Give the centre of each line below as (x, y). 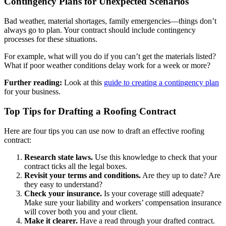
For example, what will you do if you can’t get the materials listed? (110, 56)
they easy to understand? (64, 184)
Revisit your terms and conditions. (82, 175)
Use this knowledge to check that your (155, 157)
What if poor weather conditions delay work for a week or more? (108, 66)
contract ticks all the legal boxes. (77, 166)
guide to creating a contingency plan (161, 83)
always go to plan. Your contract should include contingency (100, 30)
